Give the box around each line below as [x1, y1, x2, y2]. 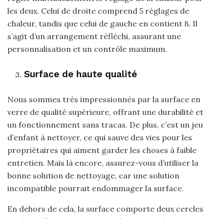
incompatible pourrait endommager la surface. [7, 183, 184, 194]
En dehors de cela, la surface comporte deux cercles [7, 204, 203, 214]
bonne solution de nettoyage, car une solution [7, 171, 179, 181]
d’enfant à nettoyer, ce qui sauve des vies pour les [7, 132, 192, 143]
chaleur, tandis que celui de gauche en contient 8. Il [7, 18, 197, 28]
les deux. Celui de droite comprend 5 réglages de [7, 5, 189, 16]
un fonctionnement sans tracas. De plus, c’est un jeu [7, 120, 203, 130]
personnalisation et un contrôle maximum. [7, 44, 167, 54]
